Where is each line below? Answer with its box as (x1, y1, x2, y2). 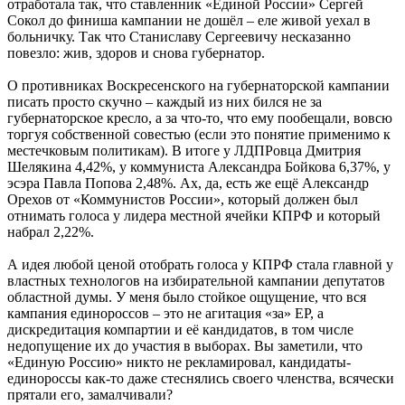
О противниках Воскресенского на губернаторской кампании (7, 78, 390, 94)
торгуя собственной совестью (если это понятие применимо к (7, 127, 391, 143)
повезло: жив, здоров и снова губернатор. (7, 45, 265, 61)
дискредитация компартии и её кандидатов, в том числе (7, 322, 353, 338)
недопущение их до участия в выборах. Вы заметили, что (7, 338, 363, 354)
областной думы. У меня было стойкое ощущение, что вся (7, 289, 366, 306)
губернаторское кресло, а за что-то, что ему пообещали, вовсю (7, 110, 392, 127)
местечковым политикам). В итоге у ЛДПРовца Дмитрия (7, 143, 361, 159)
